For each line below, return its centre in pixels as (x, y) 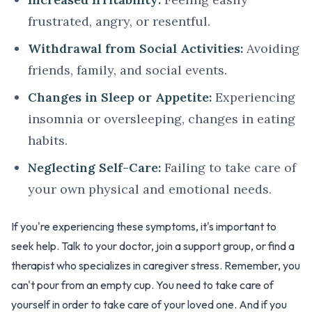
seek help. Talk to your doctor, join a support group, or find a (153, 246)
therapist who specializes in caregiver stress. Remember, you (156, 266)
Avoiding (271, 49)
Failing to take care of (228, 168)
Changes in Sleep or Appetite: (120, 97)
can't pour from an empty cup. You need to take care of (142, 285)
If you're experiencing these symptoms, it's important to (144, 227)
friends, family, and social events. (127, 70)
